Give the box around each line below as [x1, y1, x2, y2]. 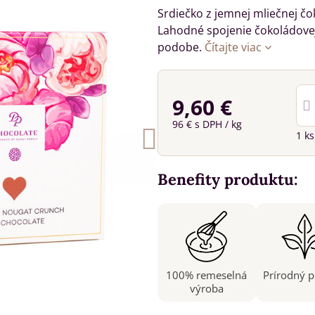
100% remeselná [166, 268, 247, 282]
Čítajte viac [204, 39, 262, 55]
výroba [189, 281, 224, 295]
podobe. [157, 39, 205, 55]
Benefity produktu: [157, 169, 298, 189]
